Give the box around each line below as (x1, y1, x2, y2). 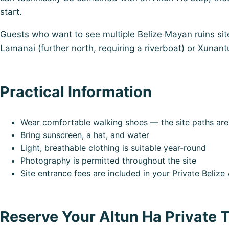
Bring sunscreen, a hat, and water (20, 129, 149, 140)
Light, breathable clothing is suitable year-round (20, 142, 206, 153)
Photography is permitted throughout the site (20, 155, 196, 166)
